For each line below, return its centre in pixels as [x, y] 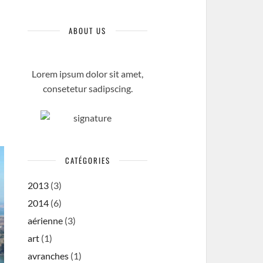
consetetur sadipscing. [87, 88]
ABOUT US [88, 31]
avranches [48, 256]
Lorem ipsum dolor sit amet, [88, 74]
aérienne [45, 220]
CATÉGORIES [87, 160]
